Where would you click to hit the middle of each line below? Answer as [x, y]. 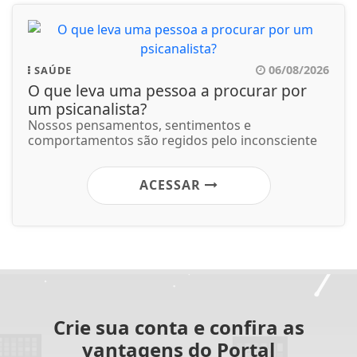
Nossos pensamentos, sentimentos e [139, 126]
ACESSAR [172, 185]
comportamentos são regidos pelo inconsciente [173, 141]
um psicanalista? [87, 109]
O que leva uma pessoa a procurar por [167, 91]
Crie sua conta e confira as [178, 328]
